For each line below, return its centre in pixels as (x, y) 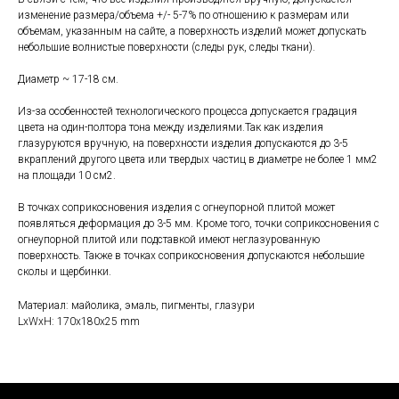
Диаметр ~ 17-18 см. (68, 80)
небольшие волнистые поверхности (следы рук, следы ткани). (167, 48)
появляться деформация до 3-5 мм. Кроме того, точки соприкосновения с (199, 224)
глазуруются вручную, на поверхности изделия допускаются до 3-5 (183, 144)
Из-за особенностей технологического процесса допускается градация (187, 112)
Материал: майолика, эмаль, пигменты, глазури (136, 306)
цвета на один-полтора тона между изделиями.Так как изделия (171, 128)
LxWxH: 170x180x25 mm (79, 322)
